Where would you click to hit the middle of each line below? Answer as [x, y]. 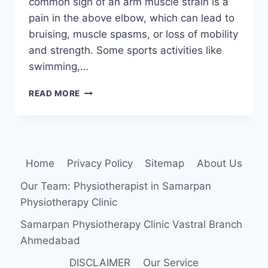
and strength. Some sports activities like [125, 51]
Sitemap [165, 164]
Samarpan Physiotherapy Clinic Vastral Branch [132, 224]
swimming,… [59, 67]
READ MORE [55, 94]
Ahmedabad [51, 240]
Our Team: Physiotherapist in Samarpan [116, 186]
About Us [219, 164]
